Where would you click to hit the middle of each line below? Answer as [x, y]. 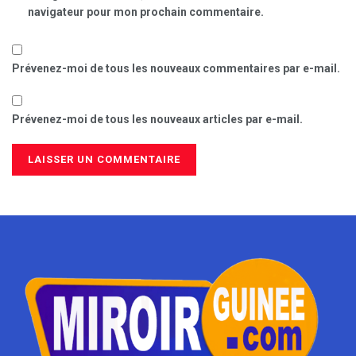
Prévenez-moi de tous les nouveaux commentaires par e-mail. [176, 68]
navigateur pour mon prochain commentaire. [146, 12]
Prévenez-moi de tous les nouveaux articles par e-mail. [157, 119]
